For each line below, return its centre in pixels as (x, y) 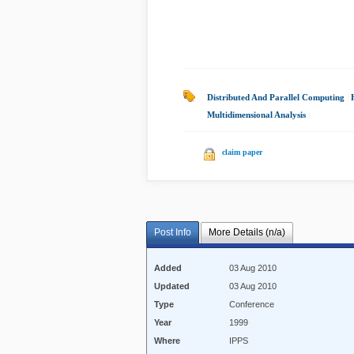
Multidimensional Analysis (256, 115)
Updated (172, 286)
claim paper (242, 152)
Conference (252, 305)
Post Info (173, 233)
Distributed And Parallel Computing (276, 97)
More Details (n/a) (247, 233)
